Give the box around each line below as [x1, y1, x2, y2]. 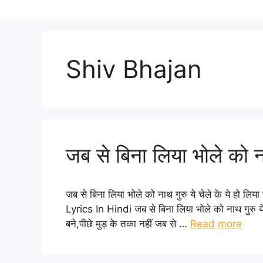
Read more [190, 217, 242, 230]
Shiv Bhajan [66, 53, 202, 84]
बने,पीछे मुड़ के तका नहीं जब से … [66, 217, 190, 230]
